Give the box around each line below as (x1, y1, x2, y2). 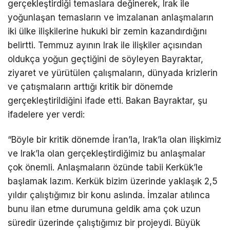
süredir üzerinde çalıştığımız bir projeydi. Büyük (8, 218, 200, 228)
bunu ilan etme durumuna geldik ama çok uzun (8, 204, 201, 215)
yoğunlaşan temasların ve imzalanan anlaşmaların (8, 12, 214, 23)
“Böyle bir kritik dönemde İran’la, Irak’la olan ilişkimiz (8, 135, 221, 145)
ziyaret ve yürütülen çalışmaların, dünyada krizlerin (8, 68, 218, 79)
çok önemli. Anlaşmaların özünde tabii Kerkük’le (8, 162, 203, 173)
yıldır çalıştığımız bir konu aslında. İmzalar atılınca (8, 190, 210, 201)
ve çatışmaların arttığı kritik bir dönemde (8, 82, 173, 92)
